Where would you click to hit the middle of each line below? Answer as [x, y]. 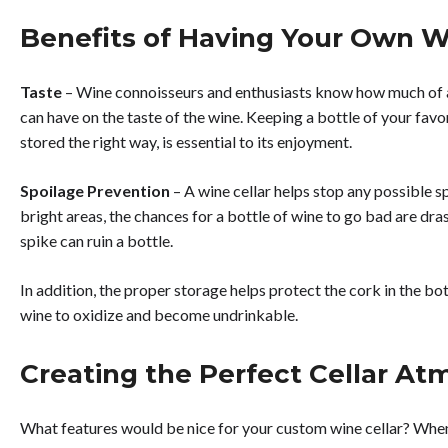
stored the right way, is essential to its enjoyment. [187, 142]
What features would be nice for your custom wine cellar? [215, 427]
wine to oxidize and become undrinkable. [160, 315]
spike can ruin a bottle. [96, 241]
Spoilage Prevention [95, 191]
